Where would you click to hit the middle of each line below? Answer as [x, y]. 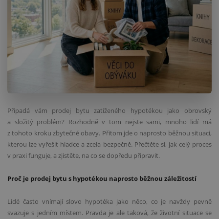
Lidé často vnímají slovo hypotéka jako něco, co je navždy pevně [109, 201]
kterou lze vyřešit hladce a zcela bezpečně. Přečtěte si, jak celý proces [109, 144]
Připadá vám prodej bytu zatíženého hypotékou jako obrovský [109, 111]
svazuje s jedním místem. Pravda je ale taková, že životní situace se [109, 212]
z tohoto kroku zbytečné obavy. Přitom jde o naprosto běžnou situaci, [109, 133]
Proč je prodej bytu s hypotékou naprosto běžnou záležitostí [102, 178]
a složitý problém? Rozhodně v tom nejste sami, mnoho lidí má [109, 122]
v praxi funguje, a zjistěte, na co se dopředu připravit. [84, 156]
